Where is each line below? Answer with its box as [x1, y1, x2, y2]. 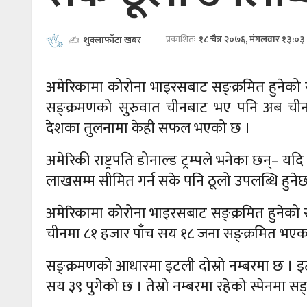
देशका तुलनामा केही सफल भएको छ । [46, 115, 251, 141]
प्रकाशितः [166, 32, 197, 47]
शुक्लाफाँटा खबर [84, 32, 141, 48]
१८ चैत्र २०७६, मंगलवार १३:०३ [199, 32, 305, 47]
